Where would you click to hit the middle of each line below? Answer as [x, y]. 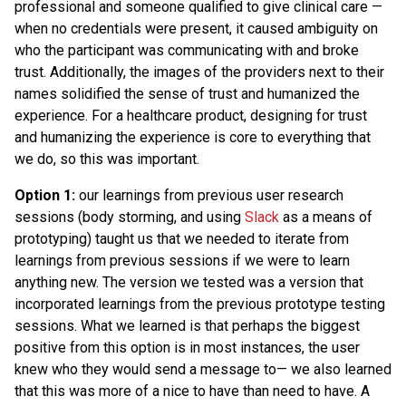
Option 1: [45, 196]
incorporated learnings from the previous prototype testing [200, 304]
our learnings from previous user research [209, 196]
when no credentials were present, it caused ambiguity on [196, 29]
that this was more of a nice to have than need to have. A [192, 391]
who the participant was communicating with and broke [187, 51]
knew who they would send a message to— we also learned [203, 370]
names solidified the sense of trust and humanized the [187, 94]
